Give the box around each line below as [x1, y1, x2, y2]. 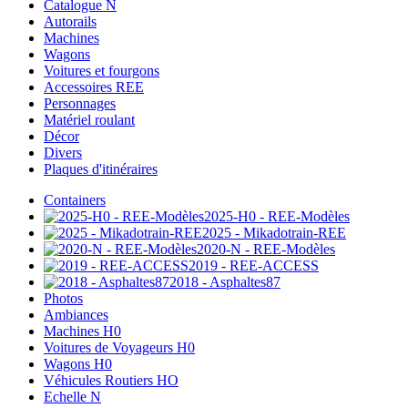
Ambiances [44, 307, 108, 323]
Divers [44, 145, 82, 161]
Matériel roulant [44, 112, 135, 128]
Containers [44, 192, 106, 209]
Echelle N [44, 389, 101, 405]
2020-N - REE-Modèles [197, 241, 335, 258]
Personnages [44, 96, 116, 112]
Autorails [44, 14, 97, 30]
